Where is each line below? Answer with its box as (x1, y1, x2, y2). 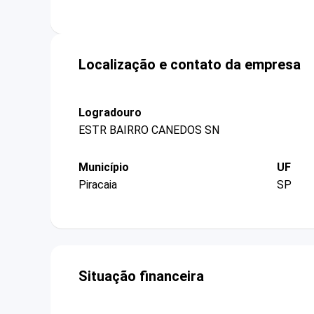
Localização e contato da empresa (78, 55, 301, 73)
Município (78, 160, 129, 174)
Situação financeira (78, 268, 204, 285)
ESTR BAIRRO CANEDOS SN (78, 123, 219, 137)
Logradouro (78, 105, 142, 119)
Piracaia (78, 178, 117, 192)
